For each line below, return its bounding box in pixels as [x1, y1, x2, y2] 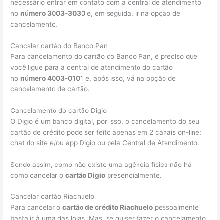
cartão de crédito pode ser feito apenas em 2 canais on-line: [10, 128, 202, 136]
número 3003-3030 [20, 9, 87, 17]
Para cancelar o [10, 203, 63, 212]
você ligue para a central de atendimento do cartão [10, 63, 173, 71]
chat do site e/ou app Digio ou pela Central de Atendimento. [10, 138, 200, 147]
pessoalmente [153, 203, 199, 212]
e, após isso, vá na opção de [83, 74, 176, 82]
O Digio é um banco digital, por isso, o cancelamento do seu [10, 117, 200, 125]
